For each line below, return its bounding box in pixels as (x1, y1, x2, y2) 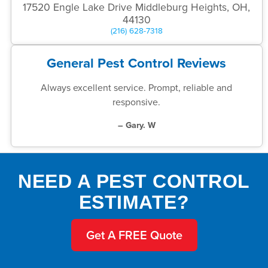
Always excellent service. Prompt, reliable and (41, 80, 233, 94)
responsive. (112, 95, 161, 108)
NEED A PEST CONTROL (18, 170, 250, 192)
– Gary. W (117, 118, 156, 131)
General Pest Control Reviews (47, 53, 227, 72)
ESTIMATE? (78, 191, 190, 213)
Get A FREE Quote (86, 226, 182, 243)
